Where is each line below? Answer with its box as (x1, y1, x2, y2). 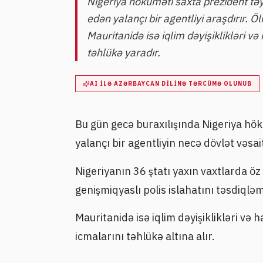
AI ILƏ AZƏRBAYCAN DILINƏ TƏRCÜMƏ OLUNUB (90, 80, 252, 87)
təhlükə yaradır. (87, 46, 160, 59)
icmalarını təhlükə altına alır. (75, 229, 215, 243)
